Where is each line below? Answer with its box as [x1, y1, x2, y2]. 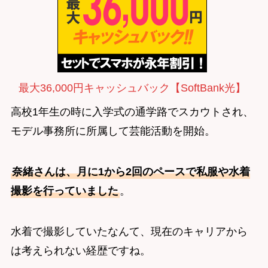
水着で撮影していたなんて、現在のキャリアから [10, 225, 248, 237]
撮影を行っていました [10, 184, 118, 197]
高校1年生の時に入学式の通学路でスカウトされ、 [10, 105, 254, 118]
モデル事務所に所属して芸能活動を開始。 [10, 124, 215, 137]
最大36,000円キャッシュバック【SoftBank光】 [19, 81, 246, 94]
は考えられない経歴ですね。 [10, 244, 151, 257]
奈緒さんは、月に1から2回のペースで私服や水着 [11, 165, 250, 178]
